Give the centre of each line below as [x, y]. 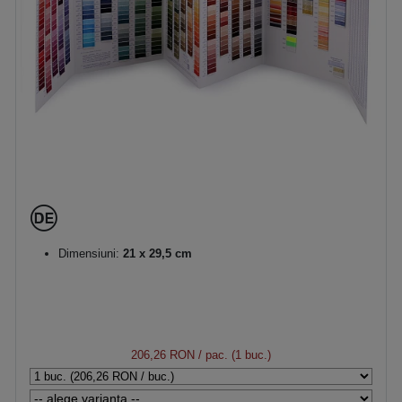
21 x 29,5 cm [156, 253]
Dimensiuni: [89, 253]
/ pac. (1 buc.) [233, 355]
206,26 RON [163, 355]
